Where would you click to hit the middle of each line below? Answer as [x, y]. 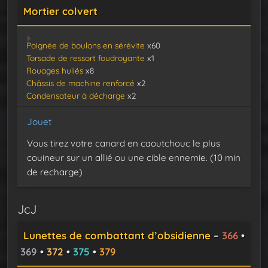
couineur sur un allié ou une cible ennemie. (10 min [134, 158]
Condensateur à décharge [76, 96]
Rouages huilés [55, 71]
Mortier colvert [60, 11]
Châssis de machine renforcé [80, 83]
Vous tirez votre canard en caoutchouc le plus [124, 144]
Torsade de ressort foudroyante [86, 58]
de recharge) [55, 172]
